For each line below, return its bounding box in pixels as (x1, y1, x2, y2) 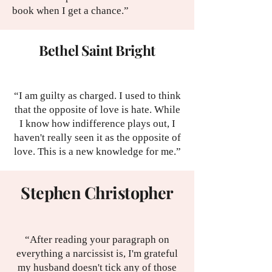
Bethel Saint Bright (39, 41, 155, 60)
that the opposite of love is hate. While (14, 104, 180, 116)
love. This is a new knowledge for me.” (13, 146, 181, 158)
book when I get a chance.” (12, 5, 129, 17)
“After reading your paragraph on (25, 234, 169, 246)
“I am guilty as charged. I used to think (13, 90, 181, 102)
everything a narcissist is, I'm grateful (16, 248, 178, 260)
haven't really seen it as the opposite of (13, 132, 181, 144)
